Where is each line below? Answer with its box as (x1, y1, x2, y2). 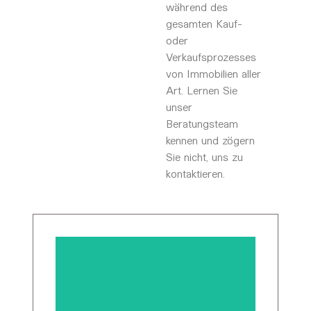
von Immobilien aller (165, 65, 261, 81)
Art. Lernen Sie (165, 82, 237, 97)
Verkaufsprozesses (165, 49, 256, 64)
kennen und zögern (165, 132, 255, 147)
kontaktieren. (165, 165, 225, 180)
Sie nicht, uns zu (165, 149, 243, 164)
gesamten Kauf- (165, 15, 242, 31)
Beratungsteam (165, 115, 238, 131)
